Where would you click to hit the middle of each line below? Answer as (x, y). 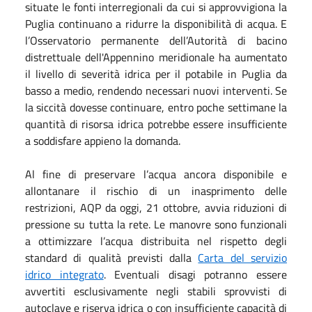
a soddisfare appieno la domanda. (103, 141)
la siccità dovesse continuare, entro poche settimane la (156, 107)
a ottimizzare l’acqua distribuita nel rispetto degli (156, 241)
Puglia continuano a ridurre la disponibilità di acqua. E (156, 24)
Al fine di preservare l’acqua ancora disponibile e (156, 174)
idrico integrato (64, 274)
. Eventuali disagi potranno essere (195, 274)
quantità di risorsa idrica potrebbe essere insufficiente (156, 124)
